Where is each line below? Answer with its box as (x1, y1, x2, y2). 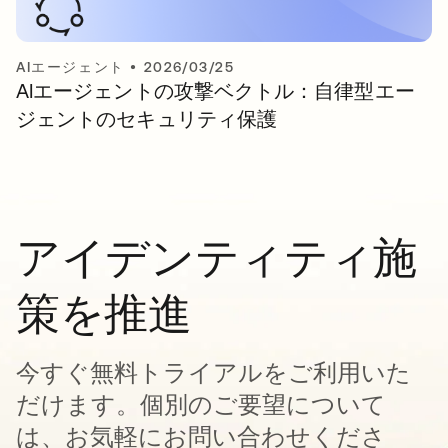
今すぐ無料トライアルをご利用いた (16, 359, 411, 386)
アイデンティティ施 (16, 232, 418, 282)
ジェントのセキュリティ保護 (16, 107, 278, 130)
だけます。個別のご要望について (16, 391, 386, 418)
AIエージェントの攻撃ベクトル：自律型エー (16, 79, 415, 102)
